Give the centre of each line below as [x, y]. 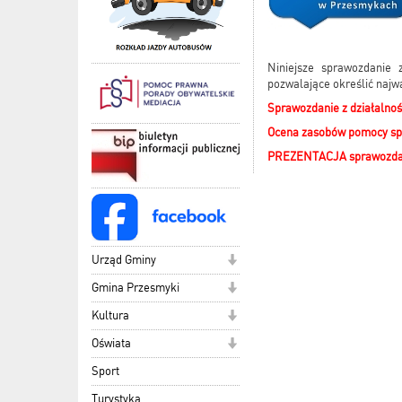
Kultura [110, 315]
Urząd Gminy [124, 259]
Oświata [111, 343]
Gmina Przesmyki [135, 287]
